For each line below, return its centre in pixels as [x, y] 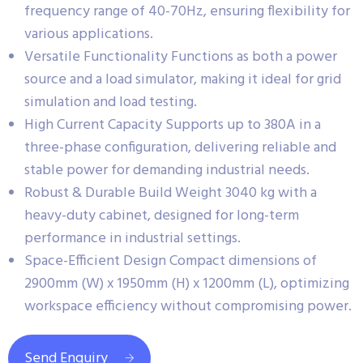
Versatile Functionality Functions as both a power [181, 57]
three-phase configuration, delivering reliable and [180, 148]
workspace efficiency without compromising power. [188, 307]
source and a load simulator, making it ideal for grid [183, 80]
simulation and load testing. [111, 102]
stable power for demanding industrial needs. [167, 171]
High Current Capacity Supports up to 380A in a [173, 125]
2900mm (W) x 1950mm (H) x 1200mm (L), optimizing [187, 284]
